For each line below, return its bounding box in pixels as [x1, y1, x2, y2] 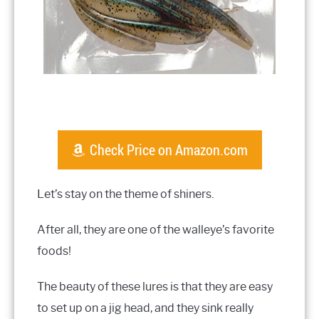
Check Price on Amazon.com [89, 140, 248, 159]
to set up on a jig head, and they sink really [37, 301, 253, 315]
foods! [37, 244, 71, 258]
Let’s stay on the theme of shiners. [37, 187, 214, 201]
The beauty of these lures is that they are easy [37, 280, 273, 293]
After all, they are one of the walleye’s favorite [37, 223, 274, 236]
